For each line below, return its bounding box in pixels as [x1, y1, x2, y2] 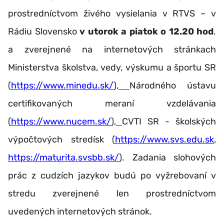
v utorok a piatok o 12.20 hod [79, 25, 213, 37]
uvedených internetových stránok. [8, 205, 154, 217]
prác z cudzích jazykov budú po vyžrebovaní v [8, 169, 216, 181]
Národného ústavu [129, 79, 216, 91]
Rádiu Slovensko [8, 25, 79, 37]
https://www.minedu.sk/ [11, 79, 113, 91]
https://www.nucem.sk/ [11, 115, 111, 127]
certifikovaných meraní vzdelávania [8, 97, 216, 109]
